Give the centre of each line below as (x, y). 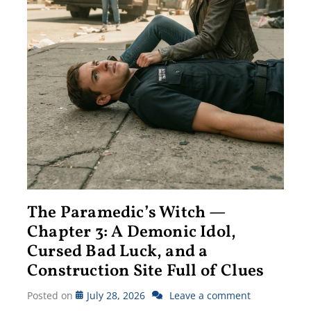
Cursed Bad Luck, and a (118, 252)
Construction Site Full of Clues (146, 271)
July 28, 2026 (116, 295)
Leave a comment (210, 295)
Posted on (51, 295)
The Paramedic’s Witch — (127, 213)
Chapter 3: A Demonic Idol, (132, 232)
